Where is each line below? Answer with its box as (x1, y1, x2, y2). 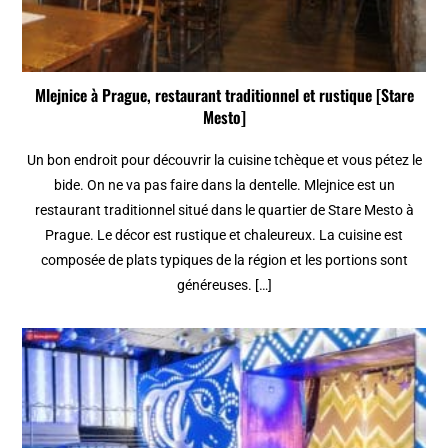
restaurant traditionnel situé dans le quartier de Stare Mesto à (34, 201, 414, 218)
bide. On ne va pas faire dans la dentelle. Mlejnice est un (53, 176, 395, 193)
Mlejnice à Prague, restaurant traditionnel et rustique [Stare (34, 82, 414, 107)
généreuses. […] (176, 276, 272, 293)
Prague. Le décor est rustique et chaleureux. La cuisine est (45, 226, 403, 243)
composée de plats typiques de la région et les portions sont (40, 251, 408, 268)
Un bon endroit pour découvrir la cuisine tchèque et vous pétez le (26, 151, 422, 168)
